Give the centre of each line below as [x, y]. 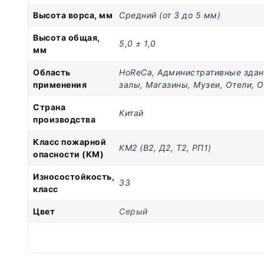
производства [64, 120]
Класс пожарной [70, 142]
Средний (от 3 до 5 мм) [170, 15]
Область [52, 72]
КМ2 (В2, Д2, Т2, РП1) [165, 148]
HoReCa [136, 72]
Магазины [167, 85]
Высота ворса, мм [73, 15]
